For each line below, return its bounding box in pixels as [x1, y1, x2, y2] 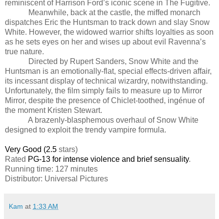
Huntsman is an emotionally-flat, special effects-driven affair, [5, 66, 212, 75]
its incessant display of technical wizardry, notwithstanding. [5, 76, 208, 85]
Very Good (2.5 [5, 145, 59, 153]
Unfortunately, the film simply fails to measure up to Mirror [5, 86, 202, 95]
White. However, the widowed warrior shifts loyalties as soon [5, 27, 214, 36]
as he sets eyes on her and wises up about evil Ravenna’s [5, 37, 206, 46]
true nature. [5, 47, 44, 56]
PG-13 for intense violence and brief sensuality [28, 154, 189, 163]
